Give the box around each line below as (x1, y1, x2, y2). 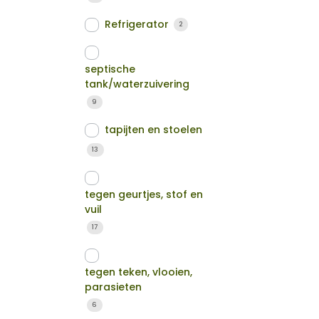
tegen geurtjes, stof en (85, 187, 204, 202)
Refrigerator (105, 17, 169, 32)
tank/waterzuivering (85, 76, 190, 91)
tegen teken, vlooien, (85, 265, 193, 280)
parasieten (85, 280, 142, 295)
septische (85, 61, 136, 76)
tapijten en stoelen (105, 122, 203, 137)
